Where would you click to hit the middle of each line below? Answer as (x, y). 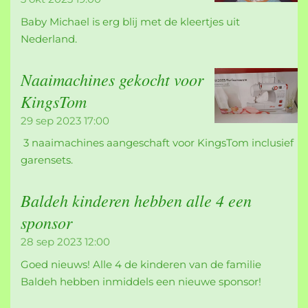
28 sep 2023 (51, 242)
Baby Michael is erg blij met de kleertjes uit (130, 21)
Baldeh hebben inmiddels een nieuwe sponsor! (142, 281)
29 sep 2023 (51, 120)
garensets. (47, 160)
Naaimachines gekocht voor (112, 79)
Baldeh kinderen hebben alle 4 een (136, 200)
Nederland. (50, 38)
